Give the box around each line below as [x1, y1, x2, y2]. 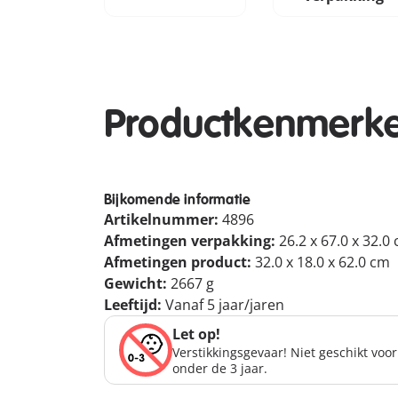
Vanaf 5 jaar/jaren [165, 295, 284, 314]
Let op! [172, 324, 220, 344]
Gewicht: [104, 274, 171, 293]
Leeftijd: [104, 295, 165, 314]
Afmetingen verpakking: [104, 231, 279, 251]
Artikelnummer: [104, 210, 222, 229]
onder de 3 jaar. [172, 360, 267, 377]
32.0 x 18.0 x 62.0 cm [255, 252, 390, 272]
